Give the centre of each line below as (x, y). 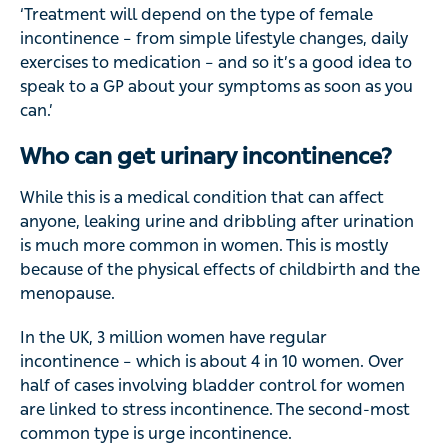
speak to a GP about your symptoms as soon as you (216, 87)
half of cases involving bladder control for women (212, 386)
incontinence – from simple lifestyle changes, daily (214, 39)
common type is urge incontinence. (156, 434)
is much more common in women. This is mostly (204, 246)
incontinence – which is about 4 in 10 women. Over (212, 362)
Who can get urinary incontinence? (206, 157)
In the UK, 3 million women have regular (173, 338)
